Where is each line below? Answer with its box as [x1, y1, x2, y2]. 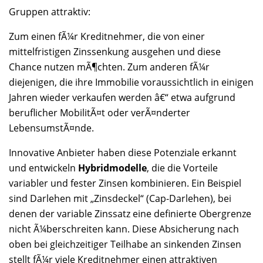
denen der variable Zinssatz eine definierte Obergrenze [9, 207, 251, 220]
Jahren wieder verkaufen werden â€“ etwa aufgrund [9, 90, 235, 104]
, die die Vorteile [147, 161, 218, 174]
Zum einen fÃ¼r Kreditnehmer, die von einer [9, 29, 205, 43]
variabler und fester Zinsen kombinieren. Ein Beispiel [9, 176, 241, 190]
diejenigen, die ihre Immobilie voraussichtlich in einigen [9, 75, 254, 89]
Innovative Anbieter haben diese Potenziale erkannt [9, 146, 237, 159]
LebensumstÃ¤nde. [9, 121, 94, 134]
